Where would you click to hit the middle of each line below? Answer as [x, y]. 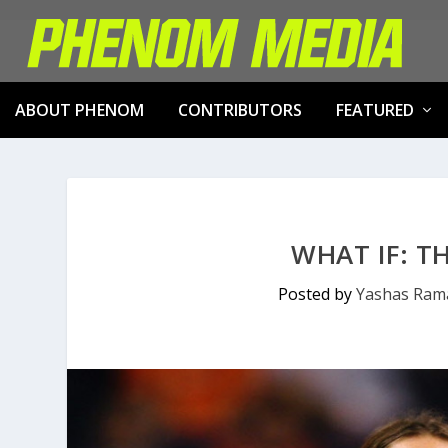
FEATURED [375, 110]
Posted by [316, 294]
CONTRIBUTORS [240, 110]
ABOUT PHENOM [79, 110]
